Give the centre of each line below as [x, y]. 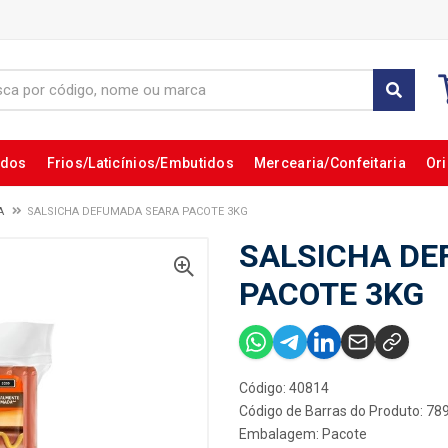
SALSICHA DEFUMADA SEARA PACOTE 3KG [137, 211]
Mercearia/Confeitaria [329, 163]
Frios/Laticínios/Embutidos [140, 163]
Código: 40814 [284, 388]
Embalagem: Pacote [303, 434]
